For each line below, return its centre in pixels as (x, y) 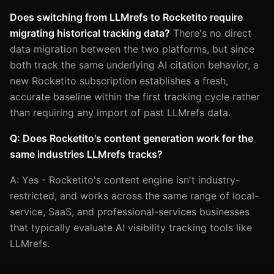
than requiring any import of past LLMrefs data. (120, 112)
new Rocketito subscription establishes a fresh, (119, 80)
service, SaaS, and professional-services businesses (130, 211)
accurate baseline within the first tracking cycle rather (135, 96)
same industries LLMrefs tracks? (86, 154)
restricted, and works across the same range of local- (134, 195)
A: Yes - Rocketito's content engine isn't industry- (125, 180)
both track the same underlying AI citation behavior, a (134, 65)
